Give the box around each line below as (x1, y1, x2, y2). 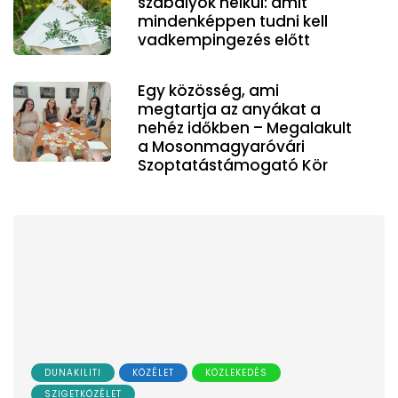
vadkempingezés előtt (138, 29, 310, 52)
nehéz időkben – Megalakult (138, 117, 352, 139)
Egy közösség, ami (138, 80, 279, 102)
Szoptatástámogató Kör (138, 155, 328, 177)
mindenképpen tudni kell (138, 11, 328, 33)
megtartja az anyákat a (138, 99, 321, 121)
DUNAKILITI (44, 365, 101, 379)
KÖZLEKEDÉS (205, 365, 267, 379)
